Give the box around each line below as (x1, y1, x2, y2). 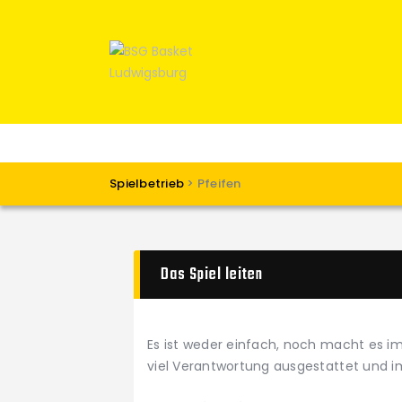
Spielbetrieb (109, 175, 185, 192)
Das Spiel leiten (161, 262, 263, 288)
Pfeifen (197, 175, 241, 192)
